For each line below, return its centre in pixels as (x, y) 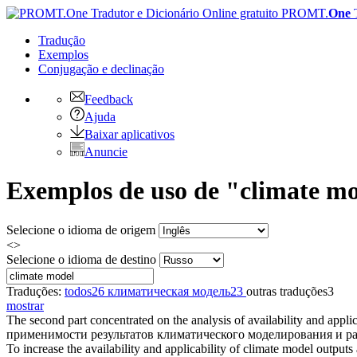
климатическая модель (169, 291)
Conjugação (70, 69)
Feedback (109, 99)
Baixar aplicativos (129, 134)
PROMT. (303, 13)
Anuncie (106, 152)
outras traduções (287, 291)
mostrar (25, 305)
